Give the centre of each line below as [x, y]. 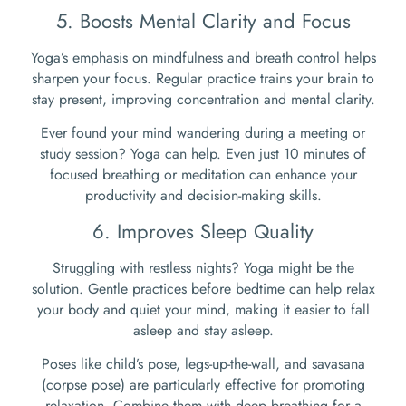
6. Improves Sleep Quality [203, 231]
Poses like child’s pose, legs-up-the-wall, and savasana [203, 363]
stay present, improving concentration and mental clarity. [203, 99]
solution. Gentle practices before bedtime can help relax [203, 288]
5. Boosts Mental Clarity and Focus [203, 20]
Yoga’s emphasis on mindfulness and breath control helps [203, 57]
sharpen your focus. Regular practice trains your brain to [203, 78]
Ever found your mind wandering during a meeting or [203, 133]
